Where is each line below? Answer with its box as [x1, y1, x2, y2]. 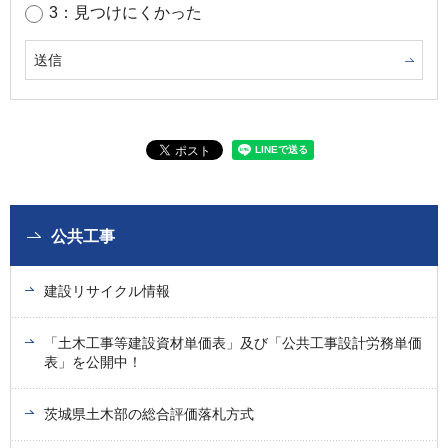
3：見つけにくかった [49, 3, 202, 21]
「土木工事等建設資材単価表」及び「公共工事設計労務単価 [44, 334, 422, 351]
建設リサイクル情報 [44, 282, 170, 299]
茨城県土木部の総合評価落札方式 [44, 405, 254, 422]
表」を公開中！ [44, 353, 142, 370]
